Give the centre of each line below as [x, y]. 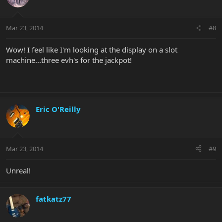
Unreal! [18, 170]
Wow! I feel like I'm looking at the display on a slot [92, 50]
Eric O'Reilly [58, 109]
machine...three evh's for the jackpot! [69, 60]
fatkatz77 [54, 198]
